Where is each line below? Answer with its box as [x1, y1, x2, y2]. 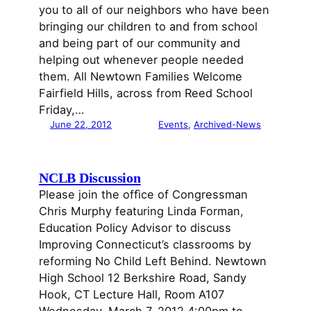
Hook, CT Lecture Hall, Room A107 [39, 287, 224, 301]
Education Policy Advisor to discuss [39, 220, 231, 235]
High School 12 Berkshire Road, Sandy [39, 270, 246, 285]
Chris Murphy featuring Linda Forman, [39, 203, 244, 218]
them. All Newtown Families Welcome [39, 69, 242, 83]
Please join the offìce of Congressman [39, 187, 248, 201]
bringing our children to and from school [39, 19, 258, 33]
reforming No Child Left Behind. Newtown [39, 253, 267, 268]
